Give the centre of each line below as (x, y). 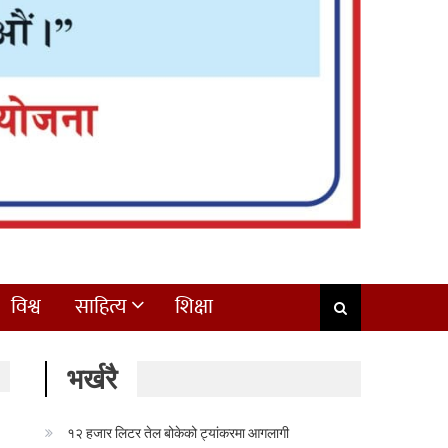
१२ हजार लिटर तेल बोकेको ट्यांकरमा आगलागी (178, 432)
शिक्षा (194, 306)
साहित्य (101, 306)
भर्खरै (92, 378)
